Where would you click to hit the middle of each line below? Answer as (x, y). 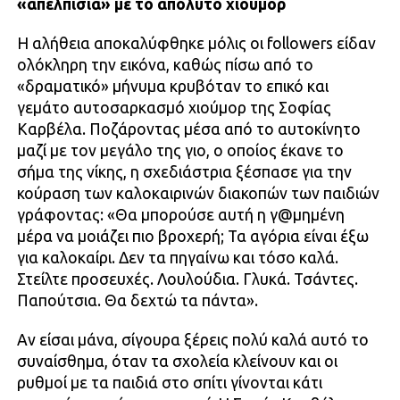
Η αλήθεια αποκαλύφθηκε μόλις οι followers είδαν (196, 43)
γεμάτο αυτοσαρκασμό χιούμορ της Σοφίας (174, 107)
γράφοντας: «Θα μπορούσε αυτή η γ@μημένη (180, 214)
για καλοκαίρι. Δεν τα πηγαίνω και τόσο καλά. (177, 257)
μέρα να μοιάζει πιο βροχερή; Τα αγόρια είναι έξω (192, 236)
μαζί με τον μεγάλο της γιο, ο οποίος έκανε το (180, 150)
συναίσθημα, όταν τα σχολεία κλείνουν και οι (177, 361)
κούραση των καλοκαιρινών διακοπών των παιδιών (198, 193)
